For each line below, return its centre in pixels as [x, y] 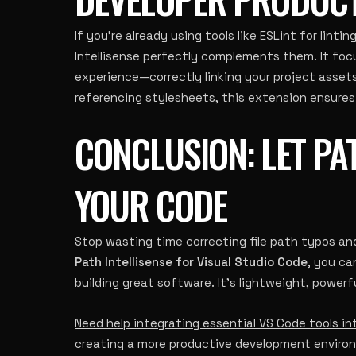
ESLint [278, 35]
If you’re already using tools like [167, 35]
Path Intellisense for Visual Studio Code [191, 262]
